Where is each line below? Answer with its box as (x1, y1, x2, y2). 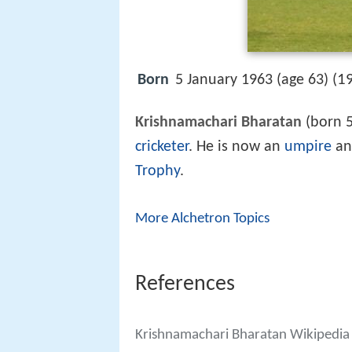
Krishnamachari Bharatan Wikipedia (135, 327, 350, 343)
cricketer (135, 139, 189, 156)
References (135, 273, 235, 295)
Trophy (135, 163, 180, 180)
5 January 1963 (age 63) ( (175, 72, 337, 88)
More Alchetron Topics (135, 211, 269, 227)
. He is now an (189, 139, 284, 156)
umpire (284, 139, 332, 156)
